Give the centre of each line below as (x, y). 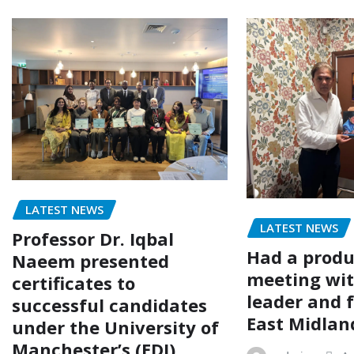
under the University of (115, 327)
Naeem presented (90, 260)
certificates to (73, 282)
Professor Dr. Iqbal (93, 238)
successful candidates (109, 305)
